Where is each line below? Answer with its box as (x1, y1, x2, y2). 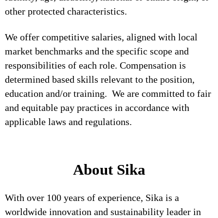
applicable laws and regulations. (5, 116, 132, 127)
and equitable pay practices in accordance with (5, 102, 189, 113)
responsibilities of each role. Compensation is (5, 60, 186, 71)
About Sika (73, 161, 145, 178)
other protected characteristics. (5, 6, 127, 17)
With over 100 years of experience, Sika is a (5, 192, 179, 203)
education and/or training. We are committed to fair (5, 88, 211, 99)
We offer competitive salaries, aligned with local (5, 32, 198, 42)
